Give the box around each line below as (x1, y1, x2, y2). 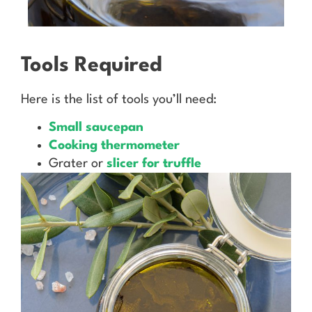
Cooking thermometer (49, 139, 180, 153)
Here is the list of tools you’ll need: (21, 93, 217, 106)
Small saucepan (49, 121, 143, 134)
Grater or (49, 157, 107, 171)
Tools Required (21, 55, 162, 76)
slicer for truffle (107, 157, 201, 171)
